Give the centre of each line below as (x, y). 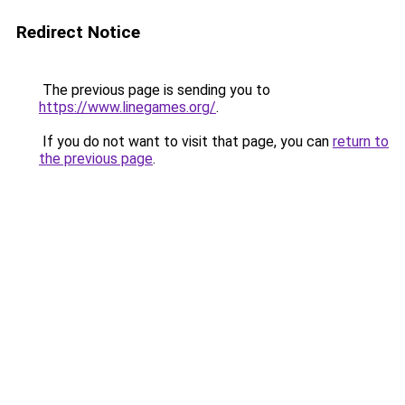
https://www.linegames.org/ (127, 107)
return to (361, 141)
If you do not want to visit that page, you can (186, 141)
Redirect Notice (78, 32)
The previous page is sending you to (155, 90)
